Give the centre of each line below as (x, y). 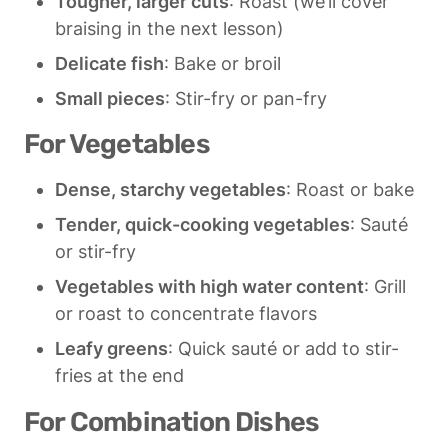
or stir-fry (95, 252)
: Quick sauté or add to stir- (283, 349)
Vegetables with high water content (209, 287)
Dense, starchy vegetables (170, 190)
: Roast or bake (350, 190)
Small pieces (110, 99)
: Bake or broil (222, 64)
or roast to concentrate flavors (186, 314)
